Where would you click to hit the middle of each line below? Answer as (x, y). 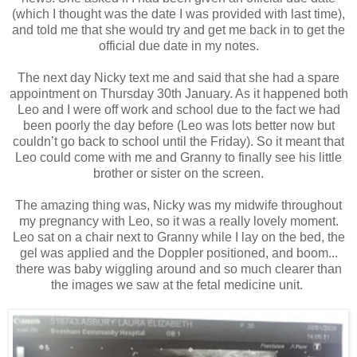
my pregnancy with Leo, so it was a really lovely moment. (178, 222)
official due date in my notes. (178, 46)
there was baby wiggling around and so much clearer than (178, 269)
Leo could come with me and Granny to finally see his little (178, 158)
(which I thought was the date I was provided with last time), (178, 14)
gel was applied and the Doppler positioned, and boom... (178, 253)
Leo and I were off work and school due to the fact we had (178, 110)
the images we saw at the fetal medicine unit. (178, 285)
